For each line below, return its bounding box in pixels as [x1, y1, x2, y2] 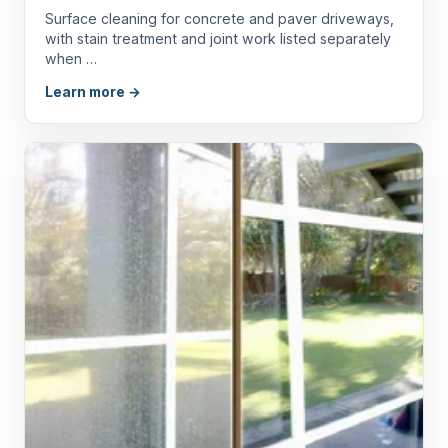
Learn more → [45, 83, 141, 100]
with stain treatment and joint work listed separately [45, 29, 391, 47]
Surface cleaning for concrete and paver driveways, [45, 9, 394, 27]
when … [45, 49, 97, 67]
